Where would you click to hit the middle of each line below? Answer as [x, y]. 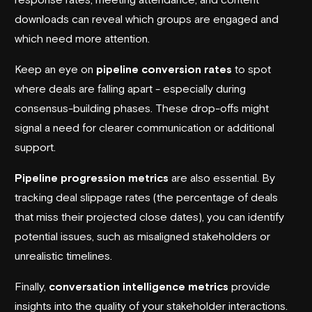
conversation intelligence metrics [139, 286]
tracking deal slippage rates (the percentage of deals [146, 197]
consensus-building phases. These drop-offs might [142, 108]
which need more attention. [82, 38]
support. [35, 147]
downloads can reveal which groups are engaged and [147, 18]
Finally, [32, 286]
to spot [251, 69]
